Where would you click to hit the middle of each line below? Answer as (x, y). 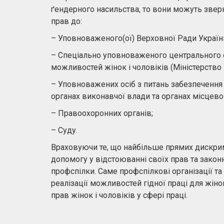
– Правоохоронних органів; (102, 113)
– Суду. (64, 130)
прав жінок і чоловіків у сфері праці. (119, 195)
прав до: (66, 21)
